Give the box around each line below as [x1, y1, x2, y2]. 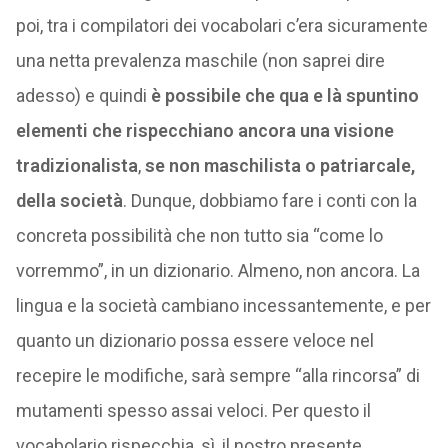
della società [15, 190, 123, 211]
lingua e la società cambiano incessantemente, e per [15, 295, 431, 316]
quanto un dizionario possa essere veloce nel [15, 330, 374, 351]
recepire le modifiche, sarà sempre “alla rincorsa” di [15, 365, 420, 386]
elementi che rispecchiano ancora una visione [15, 120, 394, 141]
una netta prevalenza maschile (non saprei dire [15, 50, 385, 71]
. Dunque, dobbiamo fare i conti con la [122, 190, 417, 211]
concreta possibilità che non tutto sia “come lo [15, 225, 383, 246]
